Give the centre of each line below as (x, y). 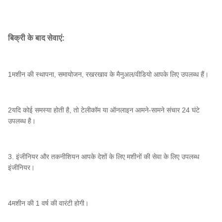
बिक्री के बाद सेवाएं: (36, 38)
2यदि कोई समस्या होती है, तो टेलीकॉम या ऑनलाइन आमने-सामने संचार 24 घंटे (104, 110)
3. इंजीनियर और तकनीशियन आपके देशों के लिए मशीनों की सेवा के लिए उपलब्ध (104, 157)
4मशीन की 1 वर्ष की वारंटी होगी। (48, 203)
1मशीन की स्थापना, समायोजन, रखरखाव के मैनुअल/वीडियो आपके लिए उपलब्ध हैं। (108, 75)
